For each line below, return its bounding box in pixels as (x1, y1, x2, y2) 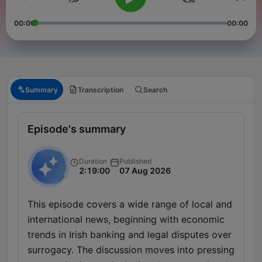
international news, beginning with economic (27, 213, 225, 226)
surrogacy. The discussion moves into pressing (27, 244, 235, 256)
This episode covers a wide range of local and (27, 198, 232, 211)
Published (119, 156, 151, 166)
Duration (79, 156, 107, 166)
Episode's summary (27, 123, 126, 136)
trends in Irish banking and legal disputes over (27, 229, 232, 241)
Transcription (78, 85, 123, 94)
